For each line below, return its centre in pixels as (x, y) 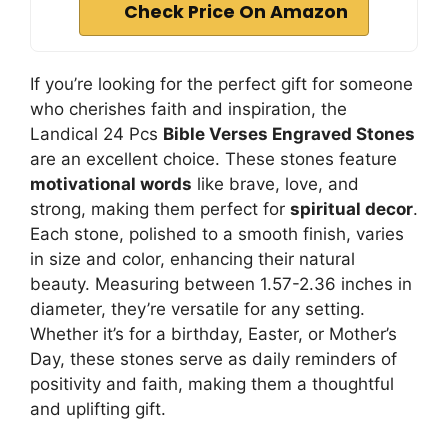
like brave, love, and (275, 184)
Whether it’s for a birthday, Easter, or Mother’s (213, 334)
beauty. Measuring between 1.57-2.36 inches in (221, 284)
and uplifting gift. (98, 409)
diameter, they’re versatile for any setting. (197, 309)
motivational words (111, 184)
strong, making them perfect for (160, 209)
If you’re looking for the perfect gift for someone (221, 84)
